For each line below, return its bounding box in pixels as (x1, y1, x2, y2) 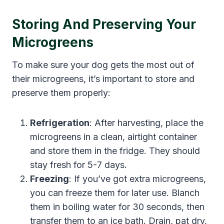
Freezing (30, 173, 69, 184)
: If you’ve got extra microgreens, (69, 173, 206, 184)
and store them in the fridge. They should (30, 145, 200, 156)
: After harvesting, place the (89, 117, 203, 128)
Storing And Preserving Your (12, 16, 196, 32)
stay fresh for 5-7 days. (30, 159, 127, 170)
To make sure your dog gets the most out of (12, 59, 194, 70)
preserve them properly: (12, 87, 110, 98)
